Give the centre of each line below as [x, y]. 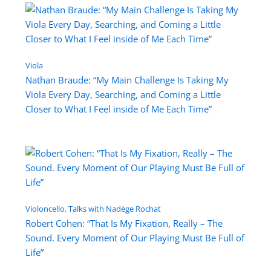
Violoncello [45, 209]
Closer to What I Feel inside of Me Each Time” [118, 109]
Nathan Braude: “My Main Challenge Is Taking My [127, 80]
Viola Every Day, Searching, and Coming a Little [123, 95]
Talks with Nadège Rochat [114, 209]
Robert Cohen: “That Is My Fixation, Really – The [124, 224]
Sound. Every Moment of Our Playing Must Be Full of [135, 238]
